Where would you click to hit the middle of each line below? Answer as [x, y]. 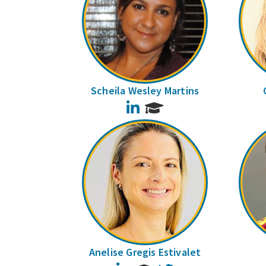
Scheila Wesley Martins [145, 91]
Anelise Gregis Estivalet [145, 252]
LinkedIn [156, 106]
